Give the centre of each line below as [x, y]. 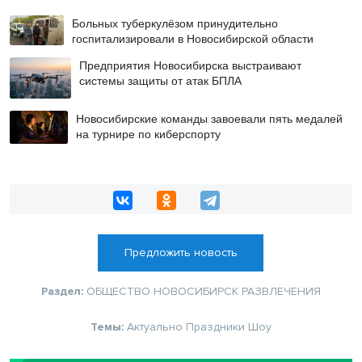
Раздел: [64, 291]
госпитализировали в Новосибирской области [193, 38]
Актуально [155, 326]
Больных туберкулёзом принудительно [175, 22]
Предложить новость [181, 252]
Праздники [215, 326]
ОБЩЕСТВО [118, 291]
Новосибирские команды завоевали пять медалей [210, 118]
